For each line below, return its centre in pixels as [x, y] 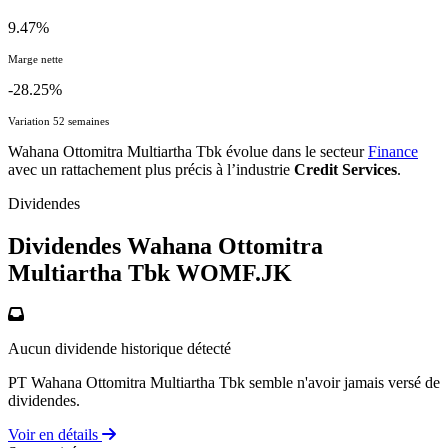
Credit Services [345, 169]
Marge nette [35, 58]
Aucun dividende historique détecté [119, 349]
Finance [393, 151]
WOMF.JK [234, 272]
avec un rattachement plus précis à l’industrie [151, 169]
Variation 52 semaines [58, 120]
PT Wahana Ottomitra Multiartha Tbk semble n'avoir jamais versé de [224, 383]
